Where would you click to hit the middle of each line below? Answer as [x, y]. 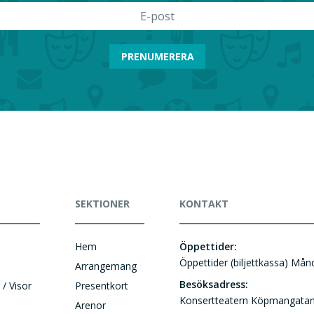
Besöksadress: [214, 284]
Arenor [90, 305]
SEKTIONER [102, 204]
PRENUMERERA [157, 56]
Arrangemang [105, 266]
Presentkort [101, 286]
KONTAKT [204, 204]
